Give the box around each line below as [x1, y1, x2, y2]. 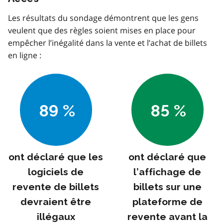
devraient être [20, 196, 91, 208]
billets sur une [133, 181, 202, 193]
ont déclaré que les [8, 151, 103, 163]
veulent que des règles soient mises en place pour [8, 24, 196, 36]
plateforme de [132, 196, 203, 208]
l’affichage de [133, 166, 201, 178]
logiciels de [28, 166, 84, 178]
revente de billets [12, 181, 99, 193]
